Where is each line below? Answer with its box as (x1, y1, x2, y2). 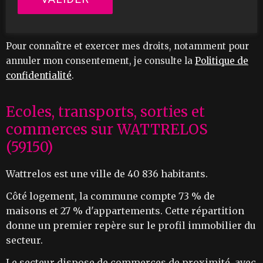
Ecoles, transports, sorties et (6, 102, 205, 121)
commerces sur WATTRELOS (6, 120, 208, 139)
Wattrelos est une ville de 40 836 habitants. (6, 167, 208, 180)
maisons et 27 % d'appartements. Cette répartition (6, 204, 244, 217)
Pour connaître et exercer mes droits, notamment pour (6, 40, 249, 52)
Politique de (195, 55, 248, 66)
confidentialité (6, 69, 72, 81)
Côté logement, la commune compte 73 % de (6, 190, 215, 202)
